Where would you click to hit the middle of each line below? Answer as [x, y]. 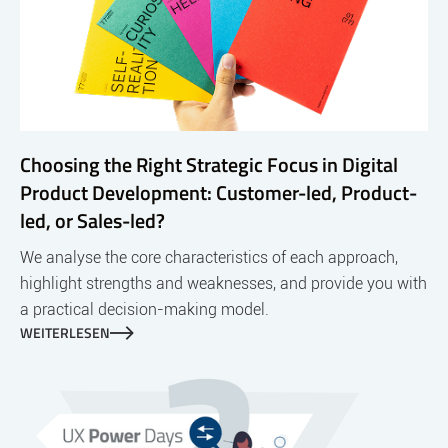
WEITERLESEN [65, 333]
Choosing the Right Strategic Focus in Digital [209, 165]
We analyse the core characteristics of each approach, [209, 258]
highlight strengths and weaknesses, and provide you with [223, 284]
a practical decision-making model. [144, 310]
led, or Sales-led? [92, 221]
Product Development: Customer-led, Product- [218, 193]
